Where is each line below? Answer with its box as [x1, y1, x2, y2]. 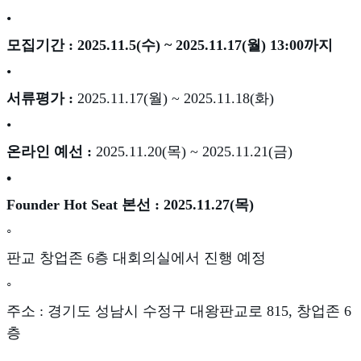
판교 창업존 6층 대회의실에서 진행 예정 [6, 250, 266, 267]
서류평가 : [6, 90, 77, 107]
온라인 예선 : [6, 143, 96, 160]
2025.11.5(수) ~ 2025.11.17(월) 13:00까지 [77, 37, 333, 54]
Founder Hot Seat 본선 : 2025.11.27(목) [6, 197, 254, 214]
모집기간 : [6, 37, 73, 54]
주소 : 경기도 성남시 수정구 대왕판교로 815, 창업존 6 [6, 303, 351, 320]
